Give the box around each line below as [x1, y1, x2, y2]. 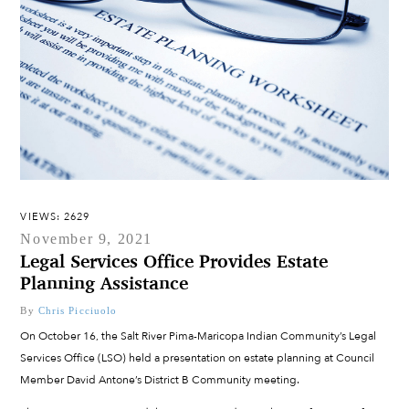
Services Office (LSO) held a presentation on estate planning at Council [20, 350, 375, 365]
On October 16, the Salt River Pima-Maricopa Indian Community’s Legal [20, 328, 377, 343]
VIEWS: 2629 [20, 209, 90, 224]
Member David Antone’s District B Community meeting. [20, 372, 300, 387]
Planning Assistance [20, 270, 189, 294]
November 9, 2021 [20, 230, 153, 246]
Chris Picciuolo [37, 304, 118, 316]
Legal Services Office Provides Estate [20, 248, 329, 272]
